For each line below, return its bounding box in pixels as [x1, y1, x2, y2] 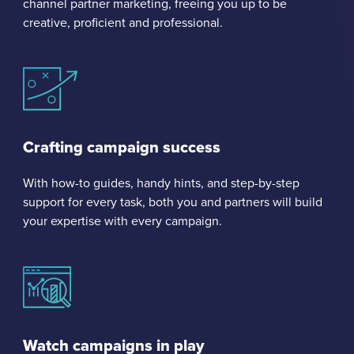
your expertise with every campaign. [23, 211, 222, 230]
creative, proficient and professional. [23, 13, 223, 32]
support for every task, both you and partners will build [23, 192, 322, 211]
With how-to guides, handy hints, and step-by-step [23, 173, 299, 192]
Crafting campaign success [23, 135, 220, 160]
